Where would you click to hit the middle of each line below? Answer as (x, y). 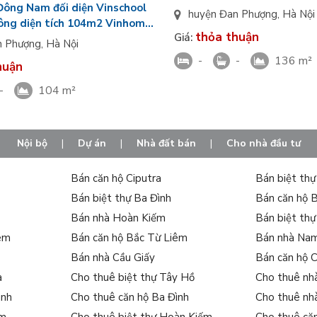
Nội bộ (32, 144)
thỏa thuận (227, 38)
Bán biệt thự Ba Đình (121, 198)
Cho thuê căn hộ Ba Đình (130, 298)
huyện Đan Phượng (232, 15)
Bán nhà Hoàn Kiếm (119, 218)
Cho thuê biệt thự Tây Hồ (133, 278)
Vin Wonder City (217, 10)
